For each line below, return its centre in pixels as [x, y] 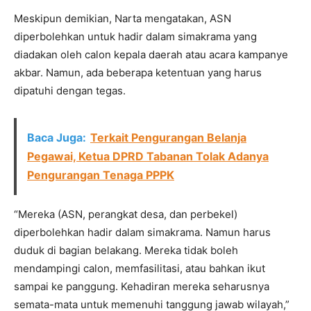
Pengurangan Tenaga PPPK [101, 175]
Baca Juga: [57, 137]
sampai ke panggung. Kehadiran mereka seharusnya [142, 286]
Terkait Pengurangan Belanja [168, 137]
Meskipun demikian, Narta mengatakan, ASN [123, 18]
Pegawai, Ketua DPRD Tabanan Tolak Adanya [148, 156]
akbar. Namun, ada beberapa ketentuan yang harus [138, 72]
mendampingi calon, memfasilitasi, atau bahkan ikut [140, 268]
